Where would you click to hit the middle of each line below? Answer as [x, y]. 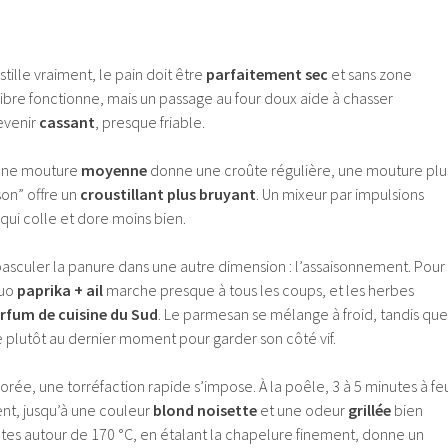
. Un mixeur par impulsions [340, 194]
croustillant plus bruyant [168, 194]
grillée [369, 410]
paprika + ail [60, 290]
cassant [67, 122]
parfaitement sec [267, 74]
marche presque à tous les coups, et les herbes [258, 290]
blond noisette [205, 410]
